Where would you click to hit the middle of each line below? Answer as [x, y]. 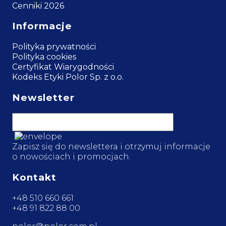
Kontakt [34, 178]
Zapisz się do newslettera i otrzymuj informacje [111, 147]
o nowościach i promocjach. [71, 157]
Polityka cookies [44, 57]
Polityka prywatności [54, 47]
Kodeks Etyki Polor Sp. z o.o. [68, 77]
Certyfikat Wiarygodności [63, 67]
